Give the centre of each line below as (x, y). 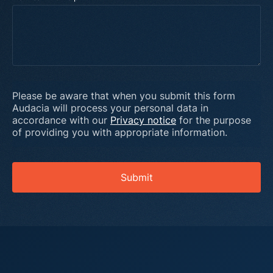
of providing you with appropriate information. (120, 132)
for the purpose (214, 120)
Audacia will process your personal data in (110, 108)
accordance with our (61, 120)
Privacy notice (143, 120)
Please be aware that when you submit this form (124, 96)
